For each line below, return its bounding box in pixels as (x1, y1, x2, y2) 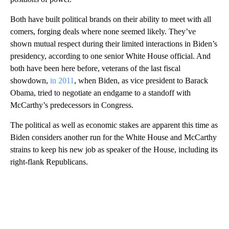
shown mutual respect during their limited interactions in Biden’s (10, 39, 217, 48)
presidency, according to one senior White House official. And (10, 51, 211, 60)
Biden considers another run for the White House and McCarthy (10, 132, 217, 142)
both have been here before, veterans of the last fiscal (10, 63, 180, 73)
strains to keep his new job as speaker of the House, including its (10, 145, 218, 154)
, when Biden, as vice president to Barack (74, 76, 208, 85)
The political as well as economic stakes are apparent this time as (10, 120, 218, 129)
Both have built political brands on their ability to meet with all (10, 14, 211, 24)
